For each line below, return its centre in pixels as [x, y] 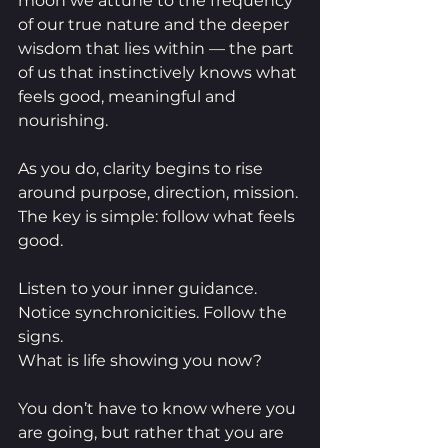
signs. [40, 336]
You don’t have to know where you [159, 408]
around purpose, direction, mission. [158, 192]
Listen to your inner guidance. [139, 288]
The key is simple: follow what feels [158, 216]
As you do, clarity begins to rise [142, 168]
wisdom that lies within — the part [158, 48]
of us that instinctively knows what [159, 72]
